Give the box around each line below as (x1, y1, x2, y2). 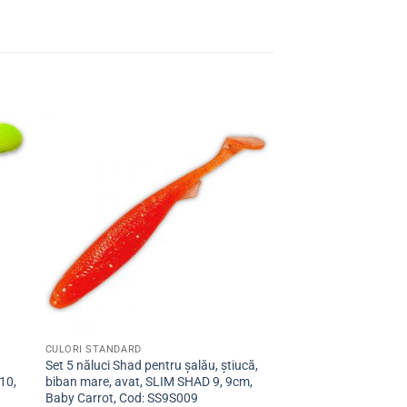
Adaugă (216, 154, 256, 168)
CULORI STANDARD (45, 343, 142, 356)
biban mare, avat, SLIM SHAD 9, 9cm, (45, 374, 253, 391)
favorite (217, 180, 255, 194)
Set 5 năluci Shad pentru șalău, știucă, (45, 358, 258, 374)
